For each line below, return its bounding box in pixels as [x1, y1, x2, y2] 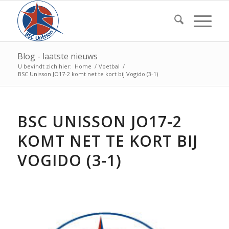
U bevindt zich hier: [17, 62, 72, 70]
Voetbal [98, 62, 120, 70]
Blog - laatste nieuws [17, 51, 98, 62]
